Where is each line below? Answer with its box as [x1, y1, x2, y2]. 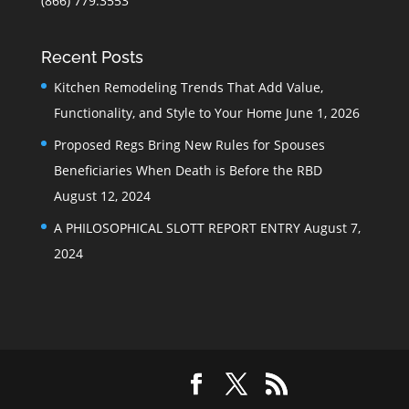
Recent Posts [40, 47, 143, 67]
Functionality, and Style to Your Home [53, 103, 282, 121]
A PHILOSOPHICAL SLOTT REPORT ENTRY [53, 218, 300, 236]
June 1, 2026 [285, 103, 360, 121]
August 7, [303, 218, 361, 236]
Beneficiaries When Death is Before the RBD [53, 161, 322, 179]
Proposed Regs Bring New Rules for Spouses [53, 135, 325, 153]
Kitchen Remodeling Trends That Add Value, [53, 78, 323, 96]
